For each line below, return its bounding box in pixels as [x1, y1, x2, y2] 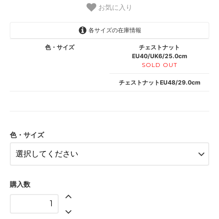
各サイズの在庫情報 [87, 26, 141, 34]
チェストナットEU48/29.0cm [118, 78, 200, 86]
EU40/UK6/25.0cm [131, 52, 187, 60]
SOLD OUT [141, 61, 177, 69]
